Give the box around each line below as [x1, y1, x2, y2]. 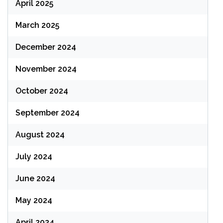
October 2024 [15, 86, 68, 96]
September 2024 [15, 108, 80, 117]
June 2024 [15, 174, 55, 183]
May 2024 [15, 196, 52, 205]
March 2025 [15, 20, 59, 30]
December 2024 [15, 42, 76, 52]
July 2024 [15, 152, 52, 161]
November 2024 [15, 64, 77, 74]
